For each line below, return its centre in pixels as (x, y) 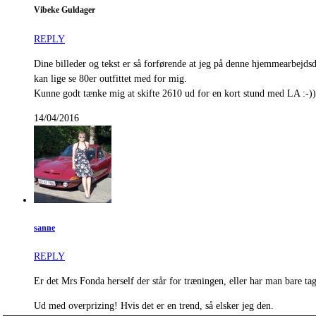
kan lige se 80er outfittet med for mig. (110, 78)
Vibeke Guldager (65, 11)
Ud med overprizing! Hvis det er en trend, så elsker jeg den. (154, 306)
